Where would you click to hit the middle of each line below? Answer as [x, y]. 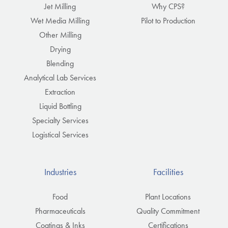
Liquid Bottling [60, 106]
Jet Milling [60, 7]
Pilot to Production [168, 21]
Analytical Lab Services [60, 78]
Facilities [168, 172]
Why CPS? [168, 7]
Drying [60, 49]
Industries [60, 172]
